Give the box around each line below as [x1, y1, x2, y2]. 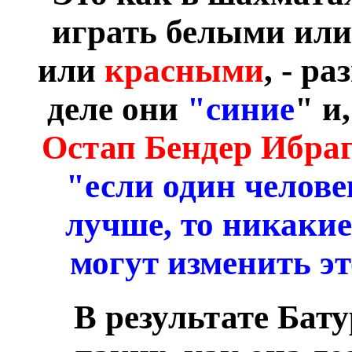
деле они [46, 90, 187, 128]
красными [104, 52, 264, 90]
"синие [186, 90, 295, 128]
